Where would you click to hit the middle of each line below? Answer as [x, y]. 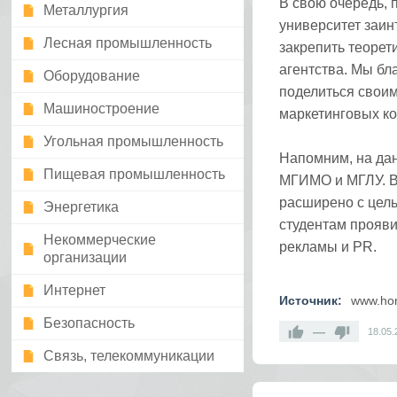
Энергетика [82, 207]
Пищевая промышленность [135, 174]
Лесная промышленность [128, 43]
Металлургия [86, 10]
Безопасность [90, 323]
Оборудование [92, 76]
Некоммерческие [100, 240]
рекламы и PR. [327, 247]
